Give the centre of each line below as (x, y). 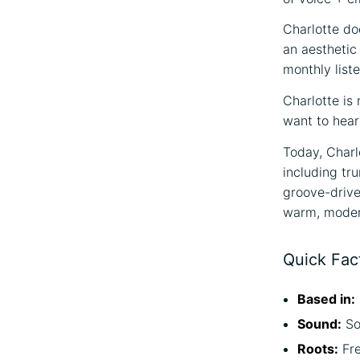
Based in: (326, 299)
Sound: (319, 323)
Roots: (318, 348)
